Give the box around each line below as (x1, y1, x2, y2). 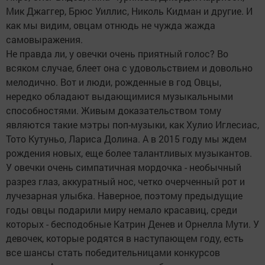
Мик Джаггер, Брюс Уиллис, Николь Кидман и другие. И (6, 5, 253, 18)
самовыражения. (6, 33, 83, 46)
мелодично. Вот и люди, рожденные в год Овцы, (6, 76, 221, 89)
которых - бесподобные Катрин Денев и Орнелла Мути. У (6, 218, 259, 231)
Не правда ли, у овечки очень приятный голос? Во (6, 47, 228, 60)
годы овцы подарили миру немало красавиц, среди (6, 203, 237, 216)
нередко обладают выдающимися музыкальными (6, 90, 233, 103)
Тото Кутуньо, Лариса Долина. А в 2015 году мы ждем (6, 132, 247, 146)
